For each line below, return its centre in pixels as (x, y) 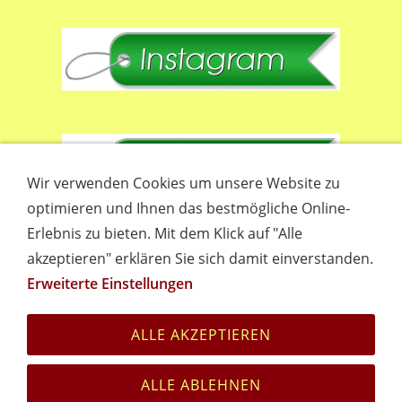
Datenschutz (285, 286)
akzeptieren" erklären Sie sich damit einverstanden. (200, 258)
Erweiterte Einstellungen (110, 284)
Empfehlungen (123, 286)
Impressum (166, 306)
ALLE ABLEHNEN (201, 385)
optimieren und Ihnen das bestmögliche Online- (188, 208)
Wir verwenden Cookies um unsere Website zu (184, 183)
